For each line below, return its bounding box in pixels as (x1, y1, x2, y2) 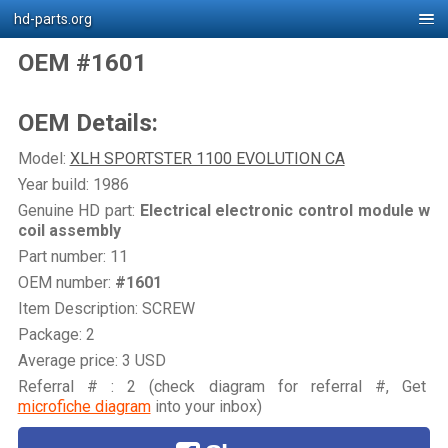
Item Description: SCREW (17, 298, 195, 318)
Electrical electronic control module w (134, 200, 431, 220)
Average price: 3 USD (17, 350, 166, 370)
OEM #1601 (17, 49, 147, 78)
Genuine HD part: (17, 200, 135, 220)
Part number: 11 (17, 246, 128, 266)
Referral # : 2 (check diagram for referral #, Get (17, 376, 431, 396)
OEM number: (17, 272, 115, 292)
